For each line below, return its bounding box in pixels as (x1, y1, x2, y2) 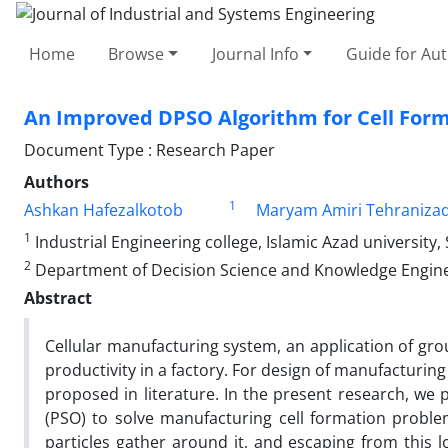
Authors (24, 170, 89, 193)
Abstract (24, 286, 92, 309)
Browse (108, 42, 165, 65)
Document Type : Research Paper (24, 138, 275, 161)
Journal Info (211, 42, 299, 65)
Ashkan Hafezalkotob (24, 198, 183, 221)
